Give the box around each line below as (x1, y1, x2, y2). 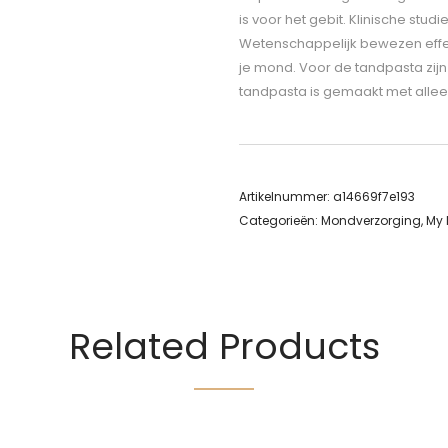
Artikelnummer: (239, 188, 333, 205)
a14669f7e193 (333, 188, 415, 205)
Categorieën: (239, 212, 321, 229)
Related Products (68, 321, 380, 372)
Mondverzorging (321, 212, 421, 229)
